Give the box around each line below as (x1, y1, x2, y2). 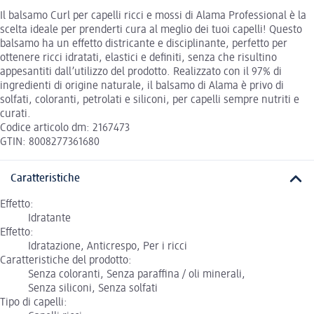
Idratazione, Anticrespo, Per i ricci (28, 240, 187, 252)
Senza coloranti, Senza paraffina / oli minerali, (28, 268, 245, 280)
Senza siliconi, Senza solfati (28, 282, 158, 294)
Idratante (28, 212, 71, 224)
